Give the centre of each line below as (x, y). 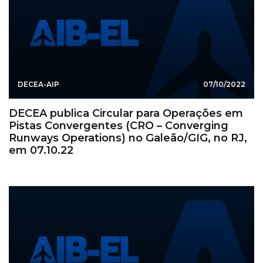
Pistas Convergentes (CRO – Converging (119, 125)
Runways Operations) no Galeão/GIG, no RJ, (128, 138)
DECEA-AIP (38, 84)
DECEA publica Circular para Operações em (126, 113)
